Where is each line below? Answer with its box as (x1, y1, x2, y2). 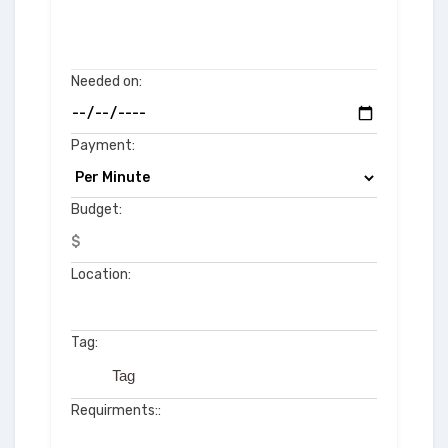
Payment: (71, 137, 135, 154)
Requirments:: (71, 402, 161, 419)
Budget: (71, 201, 122, 218)
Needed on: (71, 73, 142, 90)
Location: (71, 266, 131, 283)
